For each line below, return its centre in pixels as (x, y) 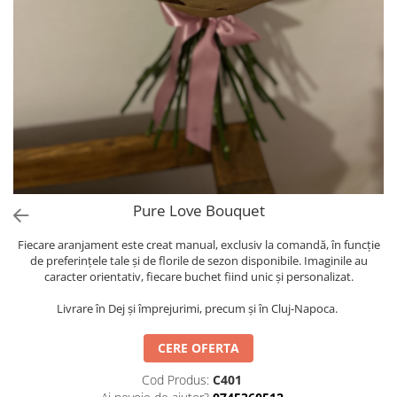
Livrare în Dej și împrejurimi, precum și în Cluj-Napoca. (198, 309)
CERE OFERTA (198, 348)
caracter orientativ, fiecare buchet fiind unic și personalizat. (198, 277)
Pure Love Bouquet (198, 211)
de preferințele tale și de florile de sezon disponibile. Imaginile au (198, 261)
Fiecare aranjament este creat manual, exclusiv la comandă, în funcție (198, 245)
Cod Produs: (175, 380)
